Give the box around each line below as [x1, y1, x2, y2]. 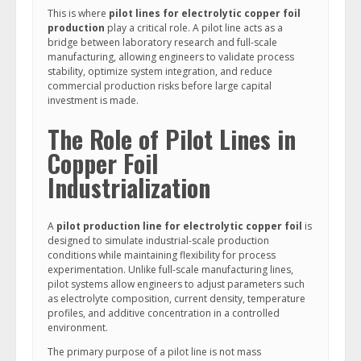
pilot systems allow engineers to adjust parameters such [48, 277, 305, 291]
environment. [48, 321, 108, 334]
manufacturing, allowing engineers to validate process [48, 50, 294, 64]
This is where [48, 6, 109, 20]
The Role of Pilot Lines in [48, 121, 296, 157]
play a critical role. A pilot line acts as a [105, 21, 283, 35]
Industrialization [48, 169, 210, 205]
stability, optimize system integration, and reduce [48, 64, 272, 78]
